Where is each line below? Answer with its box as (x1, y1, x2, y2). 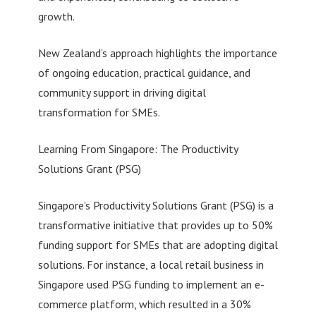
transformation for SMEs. (37, 104, 160, 119)
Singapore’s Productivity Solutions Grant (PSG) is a (37, 197, 274, 212)
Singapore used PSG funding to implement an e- (37, 276, 265, 291)
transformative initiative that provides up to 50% (37, 217, 273, 232)
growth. (37, 8, 75, 23)
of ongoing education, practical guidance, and (37, 65, 250, 80)
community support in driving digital (37, 85, 206, 99)
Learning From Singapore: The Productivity (37, 141, 238, 156)
